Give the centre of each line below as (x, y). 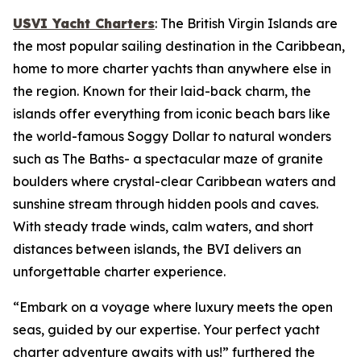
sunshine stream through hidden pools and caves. (166, 204)
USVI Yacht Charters (84, 23)
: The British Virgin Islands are (246, 23)
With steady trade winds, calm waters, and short (163, 226)
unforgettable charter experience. (119, 272)
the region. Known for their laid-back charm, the (162, 91)
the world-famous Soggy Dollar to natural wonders (172, 136)
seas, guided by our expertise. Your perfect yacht (166, 330)
